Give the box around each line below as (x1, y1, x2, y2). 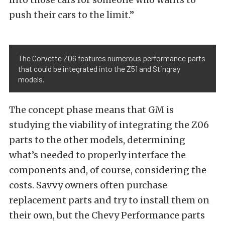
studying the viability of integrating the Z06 (9, 119, 209, 131)
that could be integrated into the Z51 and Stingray (18, 64, 180, 73)
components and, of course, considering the (9, 164, 206, 176)
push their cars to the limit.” (9, 9, 134, 21)
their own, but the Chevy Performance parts (9, 209, 205, 221)
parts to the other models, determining (9, 134, 185, 146)
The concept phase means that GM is (9, 104, 174, 116)
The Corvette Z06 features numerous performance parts (18, 53, 205, 63)
